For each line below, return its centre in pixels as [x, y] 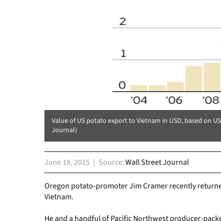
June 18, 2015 [67, 163]
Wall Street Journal [157, 163]
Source [110, 163]
